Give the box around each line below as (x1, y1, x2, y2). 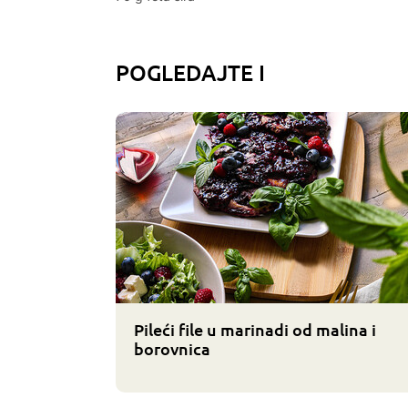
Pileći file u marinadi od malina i (134, 319, 376, 341)
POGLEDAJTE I (116, 58, 265, 87)
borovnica (134, 338, 210, 360)
